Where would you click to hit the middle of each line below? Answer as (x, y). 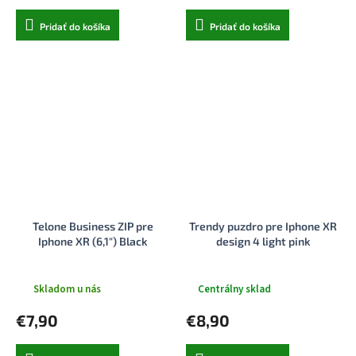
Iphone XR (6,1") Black (93, 242)
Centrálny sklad (234, 289)
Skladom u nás (67, 289)
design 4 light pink (263, 242)
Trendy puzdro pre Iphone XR (263, 226)
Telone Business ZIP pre (93, 226)
